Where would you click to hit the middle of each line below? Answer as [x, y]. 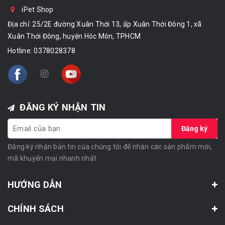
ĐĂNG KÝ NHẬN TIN [62, 107]
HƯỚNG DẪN [35, 185]
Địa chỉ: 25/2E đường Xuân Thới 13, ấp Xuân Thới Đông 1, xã [105, 24]
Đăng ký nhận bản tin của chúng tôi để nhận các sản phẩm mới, [110, 147]
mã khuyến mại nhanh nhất [52, 158]
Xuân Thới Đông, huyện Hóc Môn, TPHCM [74, 36]
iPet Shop [37, 10]
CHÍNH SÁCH [36, 209]
